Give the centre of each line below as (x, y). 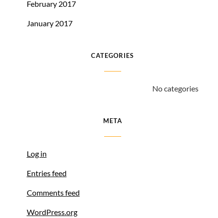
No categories (175, 88)
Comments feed (53, 192)
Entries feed (46, 173)
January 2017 (49, 23)
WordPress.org (52, 212)
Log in (36, 154)
